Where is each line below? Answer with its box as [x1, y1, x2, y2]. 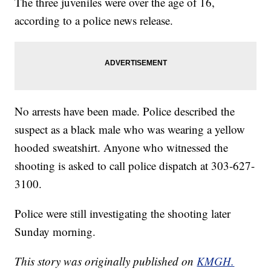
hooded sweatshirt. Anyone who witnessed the [15, 140, 229, 155]
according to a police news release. [15, 13, 174, 28]
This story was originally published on [15, 253, 197, 269]
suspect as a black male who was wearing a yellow [15, 122, 246, 137]
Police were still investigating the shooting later [15, 206, 231, 221]
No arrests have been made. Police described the [15, 103, 235, 119]
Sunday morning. [15, 224, 96, 240]
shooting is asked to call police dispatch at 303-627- [15, 158, 255, 174]
